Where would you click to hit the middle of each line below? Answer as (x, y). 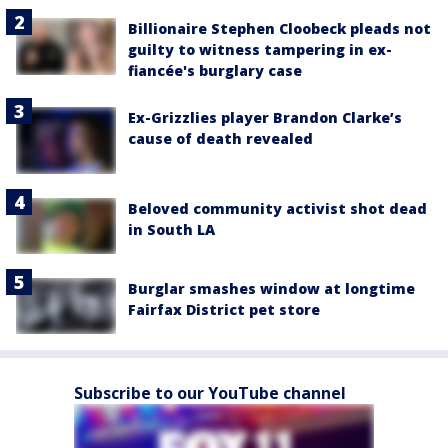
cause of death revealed (220, 139)
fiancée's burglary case (215, 71)
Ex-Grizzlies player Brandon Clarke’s (265, 118)
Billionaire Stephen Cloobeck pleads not (279, 29)
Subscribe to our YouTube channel (210, 393)
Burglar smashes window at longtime (271, 289)
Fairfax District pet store (224, 310)
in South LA (171, 229)
